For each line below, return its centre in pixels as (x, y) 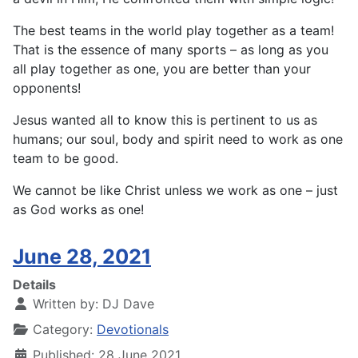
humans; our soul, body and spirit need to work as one (178, 139)
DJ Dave (128, 304)
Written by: (66, 304)
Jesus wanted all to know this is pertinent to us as (165, 120)
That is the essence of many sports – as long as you (171, 50)
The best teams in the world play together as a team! (173, 31)
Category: (63, 330)
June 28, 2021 (82, 257)
